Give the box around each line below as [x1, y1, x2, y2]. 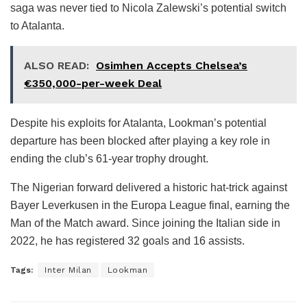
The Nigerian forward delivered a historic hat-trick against [10, 181, 287, 193]
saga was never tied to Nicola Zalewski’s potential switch [10, 1, 286, 14]
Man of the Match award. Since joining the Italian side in [10, 217, 280, 229]
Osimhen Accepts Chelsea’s [96, 58, 247, 72]
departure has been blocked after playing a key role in [10, 134, 270, 147]
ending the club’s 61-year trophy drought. [10, 152, 208, 164]
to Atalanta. [10, 19, 64, 32]
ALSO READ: [24, 58, 89, 72]
